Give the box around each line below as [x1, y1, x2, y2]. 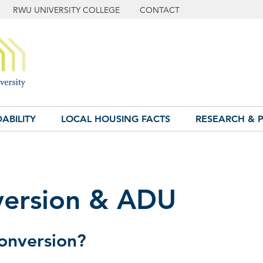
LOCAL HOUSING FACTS [61, 113, 170, 124]
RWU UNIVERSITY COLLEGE [13, 4, 120, 15]
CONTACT [140, 4, 180, 15]
